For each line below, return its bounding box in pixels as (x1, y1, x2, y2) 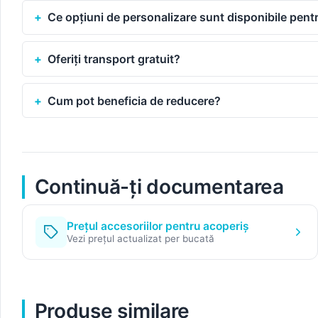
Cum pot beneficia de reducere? (48, 93, 221, 108)
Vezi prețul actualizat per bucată (66, 233, 214, 245)
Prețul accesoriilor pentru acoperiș (66, 219, 249, 234)
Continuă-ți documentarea (34, 175, 284, 199)
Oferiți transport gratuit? (48, 51, 181, 66)
